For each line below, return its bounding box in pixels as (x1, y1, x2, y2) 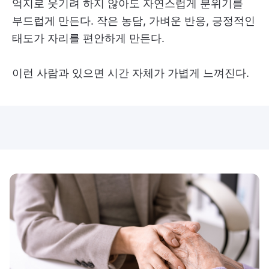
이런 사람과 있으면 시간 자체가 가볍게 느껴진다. (12, 67, 249, 80)
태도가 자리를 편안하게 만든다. (12, 32, 165, 45)
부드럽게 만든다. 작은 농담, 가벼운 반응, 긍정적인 (12, 14, 255, 28)
